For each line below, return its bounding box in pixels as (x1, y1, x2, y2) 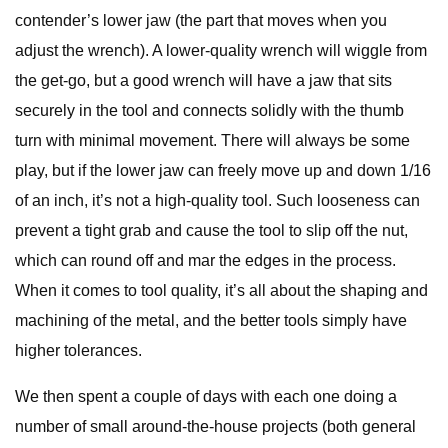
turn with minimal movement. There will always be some (15, 132, 410, 149)
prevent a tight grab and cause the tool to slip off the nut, (15, 222, 408, 239)
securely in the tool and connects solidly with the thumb (15, 102, 404, 119)
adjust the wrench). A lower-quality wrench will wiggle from (15, 42, 427, 59)
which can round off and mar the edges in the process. (15, 252, 396, 269)
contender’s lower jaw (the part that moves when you (15, 12, 387, 29)
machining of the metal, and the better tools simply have (15, 312, 407, 329)
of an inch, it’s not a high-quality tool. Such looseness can (15, 192, 420, 209)
